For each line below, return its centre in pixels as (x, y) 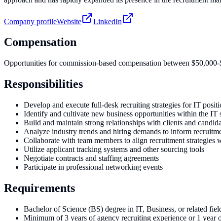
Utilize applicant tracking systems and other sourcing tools (114, 149)
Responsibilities (43, 84)
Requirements (39, 188)
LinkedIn (108, 21)
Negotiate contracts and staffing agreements (91, 158)
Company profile (30, 21)
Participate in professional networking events (93, 167)
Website (69, 21)
